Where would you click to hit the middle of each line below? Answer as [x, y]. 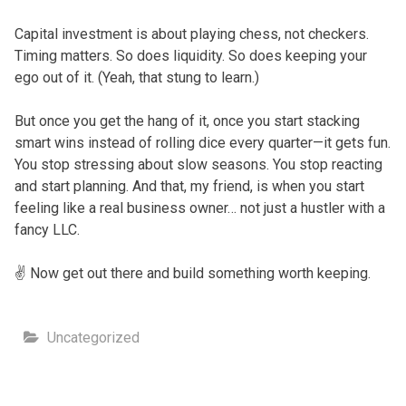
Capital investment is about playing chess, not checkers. [191, 34]
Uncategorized [93, 337]
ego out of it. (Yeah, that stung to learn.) [136, 77]
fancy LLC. [47, 229]
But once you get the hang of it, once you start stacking [187, 121]
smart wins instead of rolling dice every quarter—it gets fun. [202, 142]
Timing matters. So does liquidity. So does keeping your [190, 55]
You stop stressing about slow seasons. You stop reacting [198, 164]
